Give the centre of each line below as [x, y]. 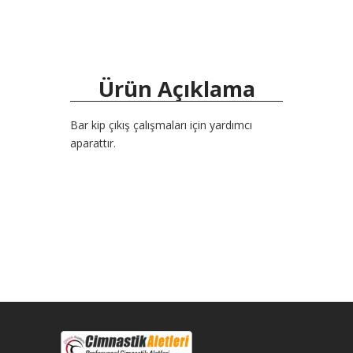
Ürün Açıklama [176, 89]
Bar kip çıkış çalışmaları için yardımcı [161, 125]
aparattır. [93, 143]
